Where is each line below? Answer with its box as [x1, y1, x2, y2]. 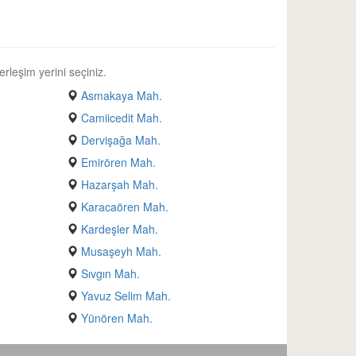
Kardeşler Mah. [80, 221, 158, 237]
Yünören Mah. [80, 310, 153, 326]
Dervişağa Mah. [80, 132, 161, 148]
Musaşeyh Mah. [80, 243, 161, 259]
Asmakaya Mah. [80, 87, 162, 103]
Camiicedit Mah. [80, 110, 162, 126]
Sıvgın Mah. [80, 265, 140, 281]
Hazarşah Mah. [80, 176, 158, 192]
